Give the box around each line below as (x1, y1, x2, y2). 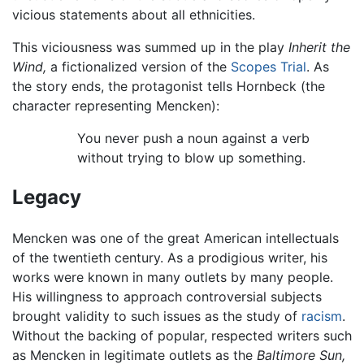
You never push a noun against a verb (77, 129, 310, 146)
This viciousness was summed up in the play (12, 38, 288, 55)
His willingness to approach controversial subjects (12, 288, 322, 305)
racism (301, 308, 342, 325)
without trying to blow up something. (77, 149, 305, 166)
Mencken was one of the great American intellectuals (12, 230, 339, 247)
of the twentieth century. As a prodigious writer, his (12, 249, 327, 266)
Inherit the (288, 38, 350, 55)
